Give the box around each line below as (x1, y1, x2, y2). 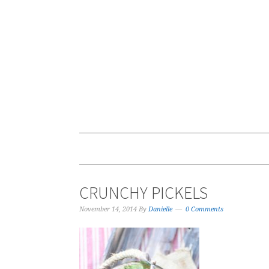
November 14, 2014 (79, 205, 137, 213)
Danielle (148, 205, 172, 213)
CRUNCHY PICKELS (79, 182, 208, 204)
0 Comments (186, 205, 223, 213)
